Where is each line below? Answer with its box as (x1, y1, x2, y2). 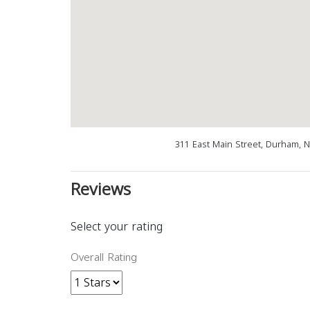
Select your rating (71, 216, 163, 237)
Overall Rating (71, 248, 137, 267)
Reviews (71, 174, 131, 206)
